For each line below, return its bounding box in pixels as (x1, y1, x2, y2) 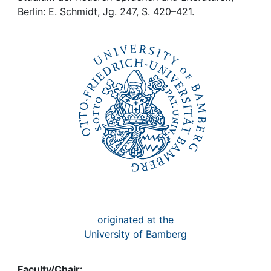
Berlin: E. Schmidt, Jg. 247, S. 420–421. (18, 5, 194, 18)
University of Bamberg (84, 228, 187, 240)
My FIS (34, 25, 76, 41)
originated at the (97, 214, 174, 226)
